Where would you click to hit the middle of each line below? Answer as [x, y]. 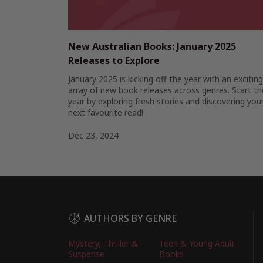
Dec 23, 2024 [93, 136]
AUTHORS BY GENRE [130, 219]
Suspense [86, 254]
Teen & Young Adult [197, 243]
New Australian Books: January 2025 [152, 47]
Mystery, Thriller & [103, 243]
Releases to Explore [114, 61]
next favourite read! [106, 113]
